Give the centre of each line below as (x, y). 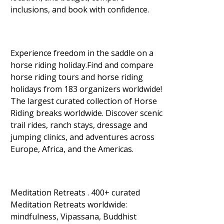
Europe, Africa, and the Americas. (72, 149)
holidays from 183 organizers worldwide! (86, 89)
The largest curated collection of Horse (84, 101)
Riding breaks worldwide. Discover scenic (86, 113)
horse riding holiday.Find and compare (82, 65)
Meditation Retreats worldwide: (69, 204)
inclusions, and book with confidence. (80, 9)
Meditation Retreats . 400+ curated (75, 192)
